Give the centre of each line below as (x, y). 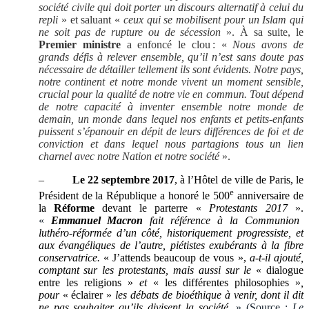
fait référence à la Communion (221, 220)
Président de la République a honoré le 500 (134, 195)
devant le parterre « (152, 208)
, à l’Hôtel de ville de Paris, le (239, 180)
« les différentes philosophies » (227, 282)
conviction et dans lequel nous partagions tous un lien (171, 144)
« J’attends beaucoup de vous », (175, 257)
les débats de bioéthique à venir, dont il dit (208, 295)
